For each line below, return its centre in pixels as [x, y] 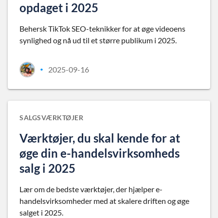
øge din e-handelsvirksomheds [100, 153]
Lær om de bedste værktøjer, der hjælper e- [91, 189]
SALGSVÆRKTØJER [51, 118]
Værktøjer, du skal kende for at [100, 138]
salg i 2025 [47, 168]
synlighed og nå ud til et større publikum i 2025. [98, 40]
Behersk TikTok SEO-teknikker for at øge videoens [102, 28]
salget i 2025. [41, 212]
